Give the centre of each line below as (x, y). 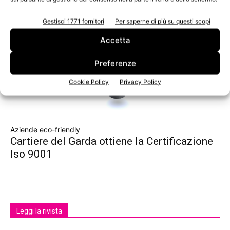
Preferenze (115, 63)
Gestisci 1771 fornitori (73, 21)
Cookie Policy (89, 82)
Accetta (115, 40)
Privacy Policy (140, 82)
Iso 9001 (31, 154)
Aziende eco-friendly (45, 129)
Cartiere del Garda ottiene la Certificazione (112, 141)
